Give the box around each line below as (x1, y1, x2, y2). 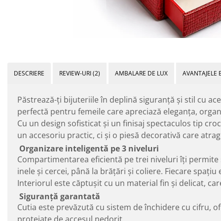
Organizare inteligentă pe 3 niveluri (17, 143, 159, 154)
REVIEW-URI (59, 69, 93, 77)
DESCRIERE (14, 69, 44, 77)
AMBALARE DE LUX (115, 69, 168, 77)
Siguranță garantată (17, 190, 100, 202)
